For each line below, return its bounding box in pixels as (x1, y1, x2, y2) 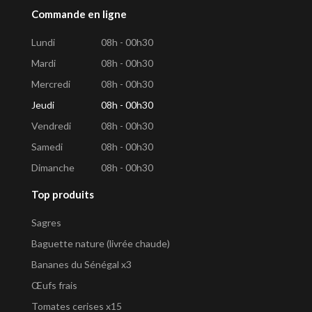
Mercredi (31, 78, 70, 91)
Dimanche (31, 162, 75, 174)
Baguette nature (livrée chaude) (31, 237, 170, 249)
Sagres (31, 216, 61, 228)
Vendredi (31, 120, 71, 132)
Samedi (31, 141, 63, 153)
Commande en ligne (31, 8, 127, 21)
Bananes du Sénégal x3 (31, 258, 132, 270)
